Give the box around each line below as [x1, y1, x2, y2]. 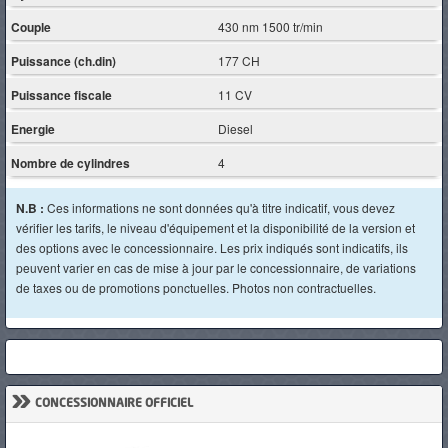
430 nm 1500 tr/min [218, 17, 324, 35]
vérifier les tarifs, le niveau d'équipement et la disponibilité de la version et [16, 219, 415, 236]
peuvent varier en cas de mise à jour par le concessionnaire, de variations [16, 259, 416, 276]
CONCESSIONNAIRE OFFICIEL [35, 398, 193, 410]
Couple [11, 17, 51, 36]
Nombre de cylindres [11, 153, 130, 172]
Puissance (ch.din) [11, 51, 116, 70]
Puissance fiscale [11, 85, 112, 104]
